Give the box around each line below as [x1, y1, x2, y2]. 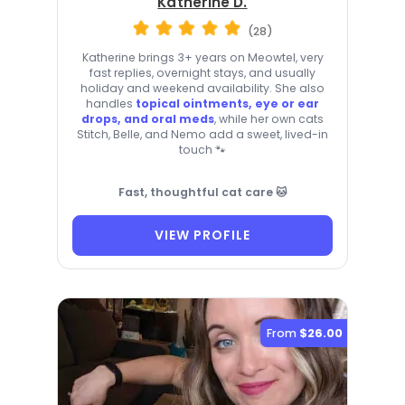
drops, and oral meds [81, 110, 214, 127]
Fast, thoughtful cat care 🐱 [118, 184, 287, 200]
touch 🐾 [179, 141, 226, 157]
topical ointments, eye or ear [136, 95, 319, 111]
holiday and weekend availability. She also [80, 80, 325, 96]
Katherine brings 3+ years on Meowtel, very [81, 49, 324, 65]
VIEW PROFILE [155, 226, 250, 245]
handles [86, 95, 136, 111]
